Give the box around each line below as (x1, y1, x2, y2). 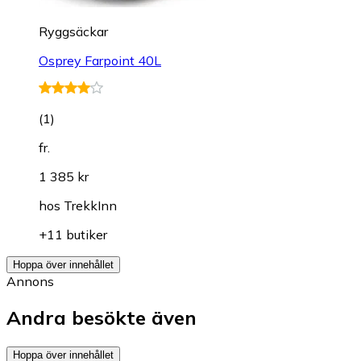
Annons (6, 273, 54, 290)
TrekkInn (64, 197, 117, 214)
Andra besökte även (6, 305, 197, 330)
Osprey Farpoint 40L (39, 52, 161, 69)
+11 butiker (39, 226, 107, 243)
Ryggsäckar (39, 23, 108, 40)
